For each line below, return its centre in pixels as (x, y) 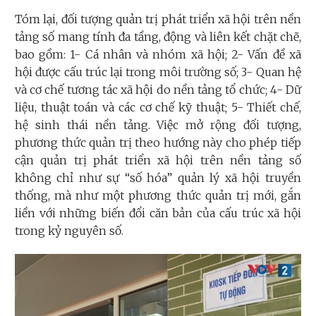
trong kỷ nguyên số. (69, 231)
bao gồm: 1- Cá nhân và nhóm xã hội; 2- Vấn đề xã (158, 55)
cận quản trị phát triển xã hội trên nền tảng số (158, 160)
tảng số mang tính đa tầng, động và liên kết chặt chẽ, (158, 37)
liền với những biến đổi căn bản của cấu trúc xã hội (158, 213)
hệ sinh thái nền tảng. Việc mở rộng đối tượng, (158, 125)
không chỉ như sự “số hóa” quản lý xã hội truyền (158, 178)
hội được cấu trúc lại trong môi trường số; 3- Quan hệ (158, 72)
